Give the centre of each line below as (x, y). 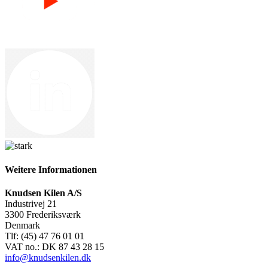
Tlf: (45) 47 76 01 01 (45, 236)
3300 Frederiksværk (43, 214)
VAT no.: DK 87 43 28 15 (54, 246)
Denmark (22, 225)
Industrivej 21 (31, 203)
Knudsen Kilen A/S (43, 193)
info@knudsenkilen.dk (48, 257)
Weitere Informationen (51, 169)
